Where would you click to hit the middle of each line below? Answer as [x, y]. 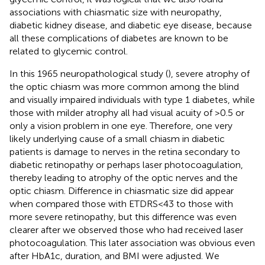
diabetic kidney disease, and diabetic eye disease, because [131, 25]
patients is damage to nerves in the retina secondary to [125, 152]
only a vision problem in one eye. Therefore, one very [121, 126]
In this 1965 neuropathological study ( [89, 74]
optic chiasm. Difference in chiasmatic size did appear [122, 191]
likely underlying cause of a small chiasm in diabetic [117, 139]
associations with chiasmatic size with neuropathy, [116, 12]
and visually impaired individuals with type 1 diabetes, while [132, 100]
